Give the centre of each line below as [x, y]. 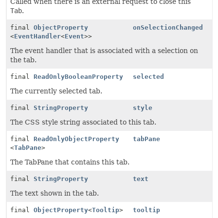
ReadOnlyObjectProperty [76, 139]
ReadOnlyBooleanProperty [78, 77]
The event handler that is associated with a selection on [104, 51]
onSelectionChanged [168, 27]
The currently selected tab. [56, 91]
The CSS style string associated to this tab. [83, 122]
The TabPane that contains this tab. [70, 162]
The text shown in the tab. [54, 193]
